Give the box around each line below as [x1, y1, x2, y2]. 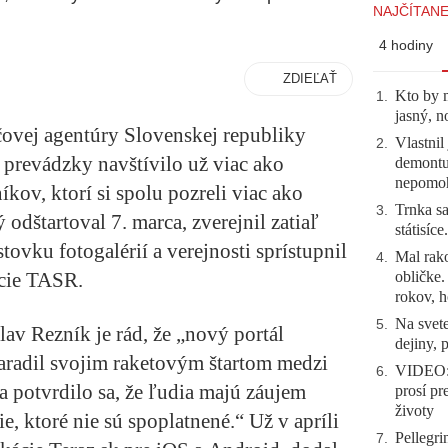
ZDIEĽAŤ [283, 71, 337, 86]
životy [395, 402, 434, 419]
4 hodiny [379, 37, 433, 53]
